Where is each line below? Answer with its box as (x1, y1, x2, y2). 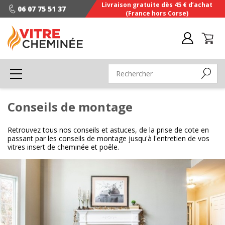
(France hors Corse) (125, 9, 188, 18)
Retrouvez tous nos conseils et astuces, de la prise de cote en (8, 125, 209, 135)
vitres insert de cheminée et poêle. (8, 142, 119, 152)
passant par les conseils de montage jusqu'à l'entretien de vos (8, 134, 209, 143)
